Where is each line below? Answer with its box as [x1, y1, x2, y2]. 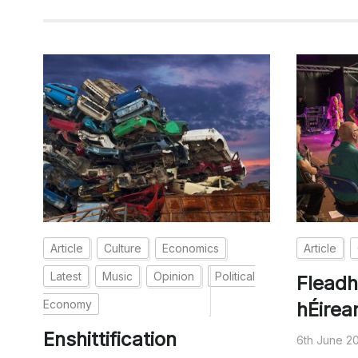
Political [214, 268, 255, 283]
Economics [161, 241, 219, 255]
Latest [50, 268, 82, 283]
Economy [42, 296, 92, 311]
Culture [103, 241, 141, 255]
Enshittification [42, 327, 177, 351]
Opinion [153, 268, 194, 283]
